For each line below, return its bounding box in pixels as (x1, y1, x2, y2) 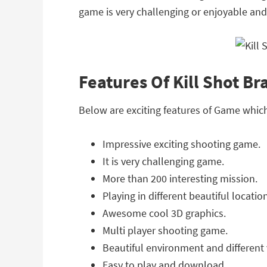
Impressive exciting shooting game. (103, 137, 260, 151)
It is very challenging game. (103, 154, 224, 168)
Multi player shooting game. (103, 223, 228, 237)
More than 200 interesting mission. (103, 172, 257, 185)
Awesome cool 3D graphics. (103, 206, 226, 220)
